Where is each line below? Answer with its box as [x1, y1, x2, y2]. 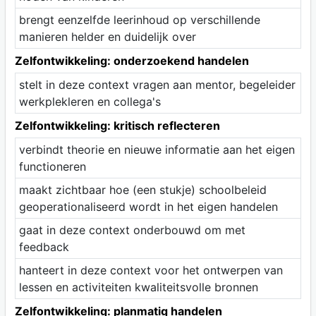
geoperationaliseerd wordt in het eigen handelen [18, 200, 278, 214]
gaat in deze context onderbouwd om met [18, 223, 245, 238]
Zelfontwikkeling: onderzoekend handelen [14, 54, 249, 68]
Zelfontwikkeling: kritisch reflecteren [14, 119, 220, 133]
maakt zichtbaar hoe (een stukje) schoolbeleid [18, 183, 267, 197]
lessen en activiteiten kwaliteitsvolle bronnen [18, 280, 258, 295]
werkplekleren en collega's [18, 95, 161, 109]
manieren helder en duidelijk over [18, 30, 196, 44]
